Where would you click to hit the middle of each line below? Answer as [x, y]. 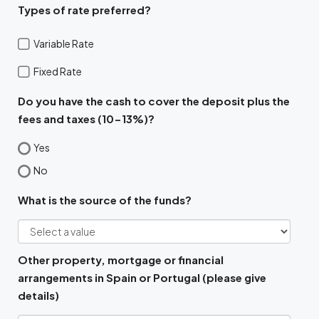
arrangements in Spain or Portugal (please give [142, 278]
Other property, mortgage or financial [121, 260]
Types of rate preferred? [84, 10]
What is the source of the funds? [105, 200]
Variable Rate [64, 44]
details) [38, 296]
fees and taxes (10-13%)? [86, 119]
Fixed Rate [58, 72]
